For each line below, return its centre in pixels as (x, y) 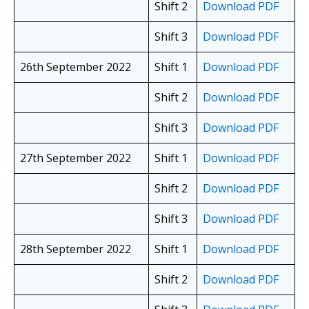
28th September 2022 (76, 249)
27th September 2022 (76, 158)
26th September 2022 (76, 67)
